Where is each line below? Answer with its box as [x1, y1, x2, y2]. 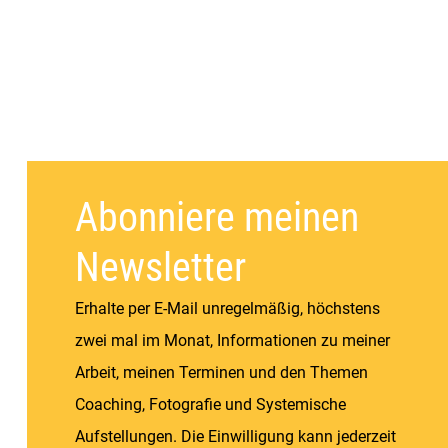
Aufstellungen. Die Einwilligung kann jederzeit [74, 426, 396, 446]
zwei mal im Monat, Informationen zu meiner [74, 330, 390, 350]
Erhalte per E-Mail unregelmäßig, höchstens [74, 298, 380, 318]
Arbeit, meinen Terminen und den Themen [74, 362, 368, 382]
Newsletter [74, 243, 246, 291]
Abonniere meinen [74, 193, 359, 241]
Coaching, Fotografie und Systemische [74, 394, 346, 414]
